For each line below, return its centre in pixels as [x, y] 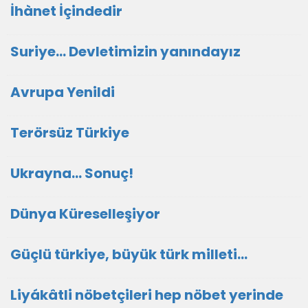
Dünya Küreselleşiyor [85, 214]
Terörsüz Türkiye [70, 133]
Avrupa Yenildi [63, 92]
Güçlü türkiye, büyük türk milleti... [129, 254]
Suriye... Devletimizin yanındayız [125, 52]
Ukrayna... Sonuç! [72, 173]
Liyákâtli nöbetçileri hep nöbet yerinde [147, 295]
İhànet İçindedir [66, 11]
